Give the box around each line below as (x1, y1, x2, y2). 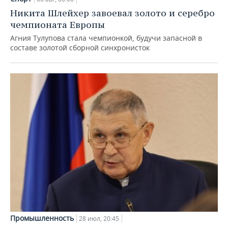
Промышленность (10, 213, 74, 223)
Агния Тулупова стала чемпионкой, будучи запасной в (10, 33, 202, 43)
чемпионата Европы (10, 19, 105, 31)
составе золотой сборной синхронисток (10, 43, 150, 53)
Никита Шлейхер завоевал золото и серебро (10, 7, 215, 19)
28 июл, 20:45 (79, 214, 119, 223)
